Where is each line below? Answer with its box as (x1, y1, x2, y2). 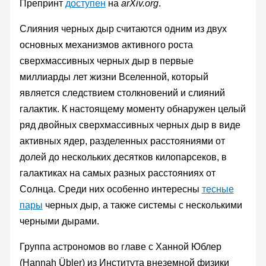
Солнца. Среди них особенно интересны (19, 183, 202, 194)
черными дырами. (19, 216, 99, 226)
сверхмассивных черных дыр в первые (19, 55, 194, 66)
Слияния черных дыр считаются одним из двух (19, 23, 227, 34)
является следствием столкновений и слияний (19, 87, 225, 98)
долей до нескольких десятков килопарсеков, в (19, 151, 227, 162)
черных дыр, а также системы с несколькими (42, 199, 242, 210)
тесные (201, 183, 234, 194)
